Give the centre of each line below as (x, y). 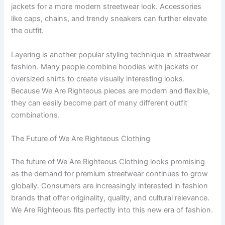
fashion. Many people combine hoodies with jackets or (105, 67)
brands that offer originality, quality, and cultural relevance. (110, 198)
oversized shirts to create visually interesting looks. (98, 79)
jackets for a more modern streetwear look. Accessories (106, 7)
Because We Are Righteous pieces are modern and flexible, (111, 91)
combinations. (36, 115)
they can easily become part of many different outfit (99, 103)
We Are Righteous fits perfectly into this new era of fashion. (112, 210)
